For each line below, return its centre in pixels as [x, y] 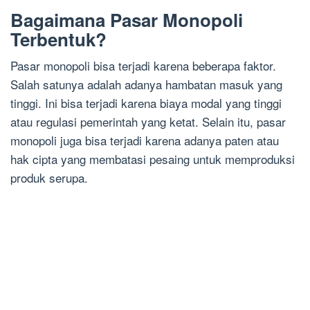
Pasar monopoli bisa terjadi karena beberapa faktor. [143, 66]
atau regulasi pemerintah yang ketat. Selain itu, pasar [148, 122]
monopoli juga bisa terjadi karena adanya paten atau [145, 140]
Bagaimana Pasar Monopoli [127, 20]
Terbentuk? [58, 39]
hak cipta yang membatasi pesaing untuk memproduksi [153, 159]
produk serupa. [49, 178]
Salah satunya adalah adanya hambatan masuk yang [146, 84]
